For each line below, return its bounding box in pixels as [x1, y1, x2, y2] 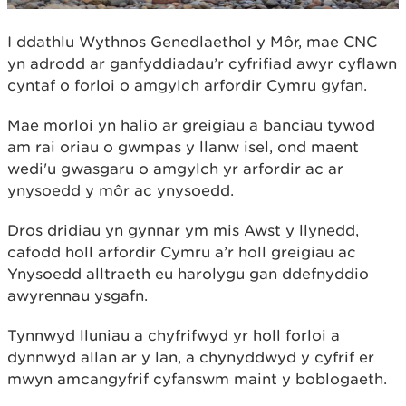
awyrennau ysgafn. [7, 285, 152, 304]
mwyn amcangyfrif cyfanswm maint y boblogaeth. [7, 369, 387, 388]
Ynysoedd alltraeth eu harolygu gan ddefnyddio [7, 264, 369, 283]
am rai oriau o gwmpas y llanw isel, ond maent [7, 137, 359, 156]
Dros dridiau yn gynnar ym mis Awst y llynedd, [7, 220, 359, 239]
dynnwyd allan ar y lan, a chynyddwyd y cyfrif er [7, 347, 374, 366]
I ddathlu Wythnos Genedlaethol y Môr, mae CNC [7, 32, 377, 51]
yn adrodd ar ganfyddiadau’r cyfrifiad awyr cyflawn [7, 53, 397, 72]
